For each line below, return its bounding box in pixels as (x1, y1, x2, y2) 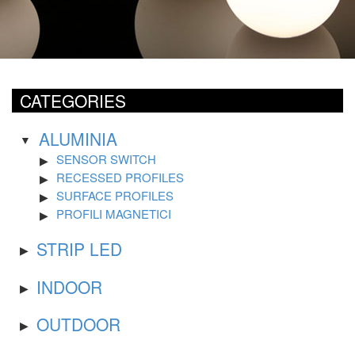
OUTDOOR (36, 312, 120, 337)
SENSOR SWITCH (56, 150, 156, 167)
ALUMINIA (39, 126, 117, 151)
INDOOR (36, 274, 102, 299)
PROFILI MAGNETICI (56, 204, 171, 222)
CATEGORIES (20, 89, 126, 113)
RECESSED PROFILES (56, 168, 184, 185)
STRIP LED (36, 237, 122, 261)
